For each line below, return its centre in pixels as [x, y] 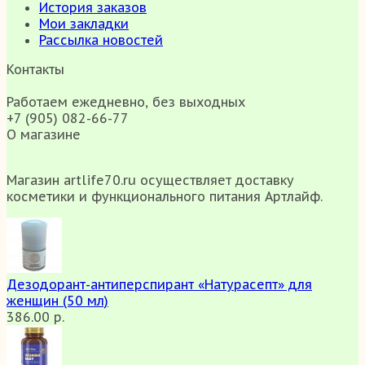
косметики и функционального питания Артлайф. [165, 197]
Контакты [35, 70]
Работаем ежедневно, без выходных [126, 102]
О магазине [44, 135]
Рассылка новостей [101, 40]
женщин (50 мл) [57, 301]
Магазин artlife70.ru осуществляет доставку [150, 180]
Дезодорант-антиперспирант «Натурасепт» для [159, 285]
